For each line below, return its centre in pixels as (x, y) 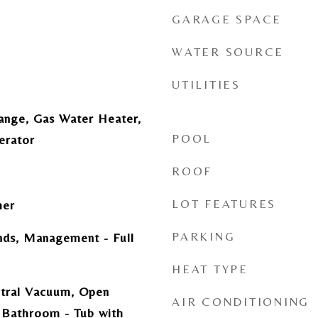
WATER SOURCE (228, 52)
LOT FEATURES (224, 204)
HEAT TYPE (210, 269)
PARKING (204, 236)
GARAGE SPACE (227, 19)
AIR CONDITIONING (241, 302)
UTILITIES (206, 84)
